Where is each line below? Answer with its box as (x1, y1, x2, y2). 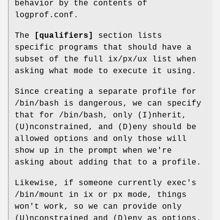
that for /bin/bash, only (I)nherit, (15, 110, 187, 120)
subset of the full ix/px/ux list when (15, 55, 196, 64)
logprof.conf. (15, 10, 79, 20)
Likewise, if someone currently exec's (15, 178, 196, 188)
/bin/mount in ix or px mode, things (15, 190, 187, 199)
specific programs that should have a (15, 43, 192, 52)
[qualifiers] (34, 31, 93, 40)
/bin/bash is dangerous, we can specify (15, 99, 201, 108)
